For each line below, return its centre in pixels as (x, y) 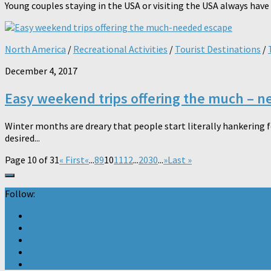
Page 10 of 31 (32, 159)
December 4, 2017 (41, 71)
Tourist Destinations (218, 49)
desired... (22, 138)
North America (35, 49)
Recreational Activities (120, 49)
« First (72, 159)
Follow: (20, 193)
